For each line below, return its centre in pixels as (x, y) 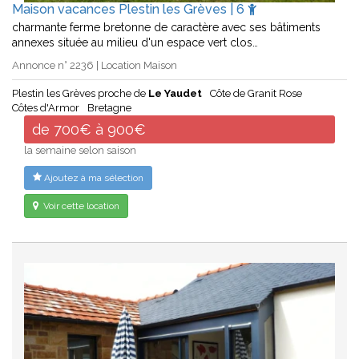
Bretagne (109, 108)
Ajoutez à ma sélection (93, 178)
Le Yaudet (175, 94)
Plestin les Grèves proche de (80, 94)
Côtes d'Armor (46, 108)
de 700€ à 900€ (89, 130)
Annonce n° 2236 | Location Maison (95, 66)
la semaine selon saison (80, 151)
